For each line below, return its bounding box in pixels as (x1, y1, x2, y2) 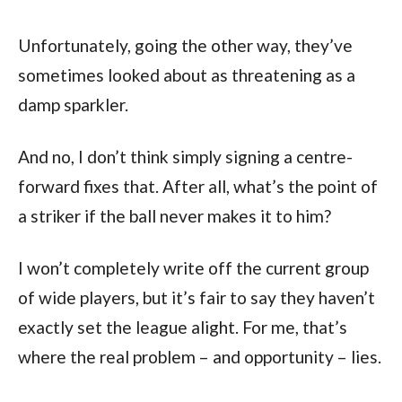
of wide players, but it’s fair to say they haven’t (17, 286, 375, 308)
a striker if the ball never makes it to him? (17, 205, 331, 226)
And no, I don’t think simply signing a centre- (17, 145, 353, 167)
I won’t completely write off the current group (17, 257, 369, 278)
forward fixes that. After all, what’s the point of (17, 175, 378, 197)
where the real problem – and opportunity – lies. (17, 345, 381, 367)
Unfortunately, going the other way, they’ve (17, 34, 353, 56)
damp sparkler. (17, 93, 128, 115)
